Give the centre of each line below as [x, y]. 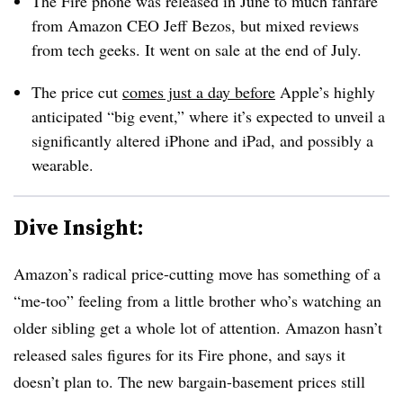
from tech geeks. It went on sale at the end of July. [197, 49]
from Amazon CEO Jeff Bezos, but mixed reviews [195, 25]
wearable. [65, 165]
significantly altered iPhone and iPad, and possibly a [202, 140]
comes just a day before [199, 92]
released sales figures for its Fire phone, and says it [179, 354]
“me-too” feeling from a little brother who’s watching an [197, 300]
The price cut [77, 92]
